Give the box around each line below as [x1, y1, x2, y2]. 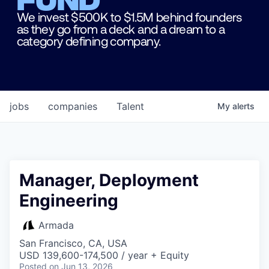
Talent [116, 100, 144, 113]
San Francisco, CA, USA [19, 237, 127, 250]
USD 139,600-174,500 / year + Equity [19, 249, 189, 262]
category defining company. [16, 32, 161, 48]
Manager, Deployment [19, 170, 199, 191]
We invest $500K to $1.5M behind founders [16, 8, 242, 24]
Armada [38, 219, 74, 232]
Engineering [19, 190, 118, 211]
